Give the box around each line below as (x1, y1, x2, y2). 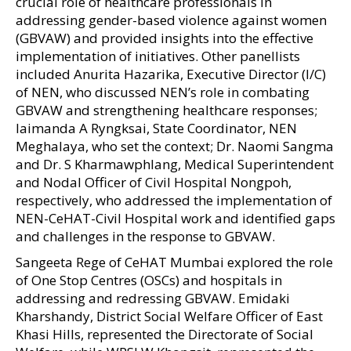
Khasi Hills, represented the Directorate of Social (16, 325, 313, 343)
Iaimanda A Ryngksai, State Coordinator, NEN (16, 119, 297, 137)
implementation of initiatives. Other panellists (16, 47, 300, 65)
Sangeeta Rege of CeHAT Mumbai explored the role (16, 253, 333, 271)
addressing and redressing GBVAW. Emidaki (16, 289, 290, 307)
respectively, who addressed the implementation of (16, 191, 332, 209)
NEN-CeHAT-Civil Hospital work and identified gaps (16, 209, 335, 227)
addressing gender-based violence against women (16, 11, 327, 29)
